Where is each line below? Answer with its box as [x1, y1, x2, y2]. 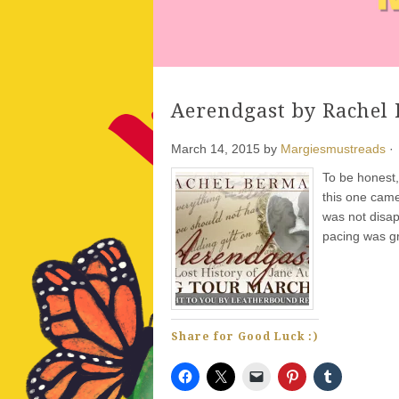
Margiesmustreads [281, 141, 386, 156]
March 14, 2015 [171, 141, 260, 156]
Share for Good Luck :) [171, 330, 319, 343]
